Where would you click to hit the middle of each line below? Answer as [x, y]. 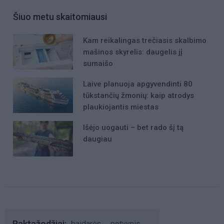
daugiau [97, 139]
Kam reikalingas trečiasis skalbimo [145, 40]
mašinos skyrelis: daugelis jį [133, 52]
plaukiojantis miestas [121, 107]
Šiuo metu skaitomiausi [60, 16]
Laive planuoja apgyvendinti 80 [138, 84]
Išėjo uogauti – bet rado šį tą [133, 128]
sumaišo [98, 63]
